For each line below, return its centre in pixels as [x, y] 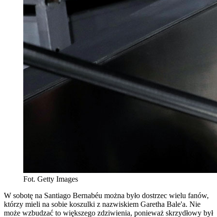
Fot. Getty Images [51, 179]
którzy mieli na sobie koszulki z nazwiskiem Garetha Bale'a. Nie [102, 204]
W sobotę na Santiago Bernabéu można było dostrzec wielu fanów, [106, 195]
